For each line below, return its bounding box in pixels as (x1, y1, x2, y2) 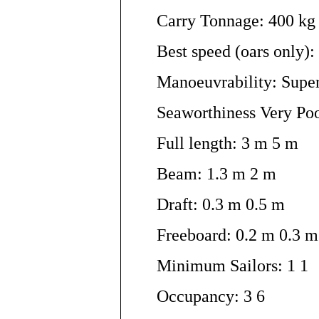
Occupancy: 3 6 (156, 286, 265, 305)
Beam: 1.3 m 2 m (156, 164, 276, 183)
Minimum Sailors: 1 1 (156, 256, 308, 275)
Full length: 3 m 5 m (156, 133, 298, 152)
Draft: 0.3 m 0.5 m (156, 194, 285, 214)
